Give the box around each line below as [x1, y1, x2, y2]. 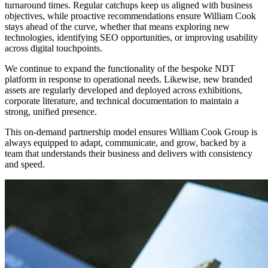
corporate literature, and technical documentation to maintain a [5, 95, 239, 106]
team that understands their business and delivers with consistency [5, 148, 252, 159]
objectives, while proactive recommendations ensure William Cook [5, 10, 256, 21]
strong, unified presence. [5, 106, 97, 117]
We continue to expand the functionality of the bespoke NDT [5, 63, 235, 74]
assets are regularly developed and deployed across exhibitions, [5, 84, 242, 95]
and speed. [5, 159, 45, 169]
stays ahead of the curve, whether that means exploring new [5, 21, 230, 32]
